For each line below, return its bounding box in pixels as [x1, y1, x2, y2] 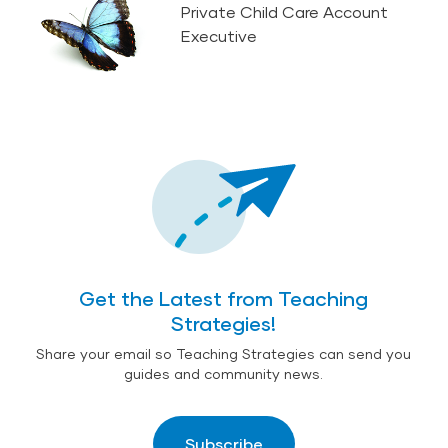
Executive [181, 25, 258, 45]
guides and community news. [124, 364, 324, 382]
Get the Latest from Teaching [79, 285, 369, 310]
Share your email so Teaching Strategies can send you [36, 344, 412, 362]
